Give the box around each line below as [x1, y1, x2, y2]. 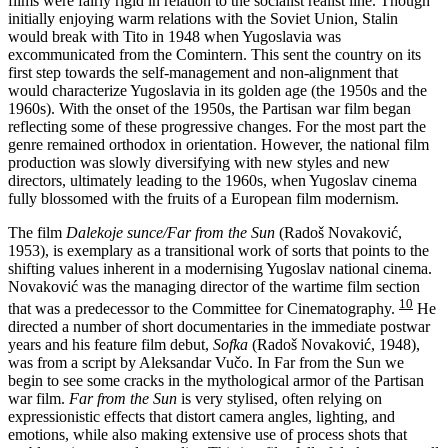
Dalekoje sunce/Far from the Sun [66, 223, 275, 241]
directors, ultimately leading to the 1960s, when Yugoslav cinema [8, 171, 417, 189]
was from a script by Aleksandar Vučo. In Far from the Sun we [8, 354, 404, 372]
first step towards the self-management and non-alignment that [8, 63, 398, 81]
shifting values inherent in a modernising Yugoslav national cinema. [8, 259, 432, 277]
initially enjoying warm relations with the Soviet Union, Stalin [8, 9, 398, 27]
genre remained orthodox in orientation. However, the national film [8, 135, 429, 153]
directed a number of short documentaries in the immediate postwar [8, 318, 430, 336]
